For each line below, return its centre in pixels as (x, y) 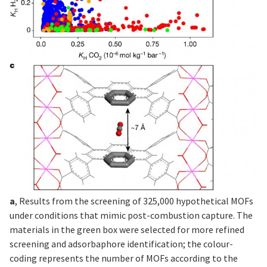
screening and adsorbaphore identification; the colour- (121, 243)
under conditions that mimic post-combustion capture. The (131, 215)
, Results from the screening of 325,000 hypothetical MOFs (134, 201)
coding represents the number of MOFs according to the (124, 258)
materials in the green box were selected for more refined (127, 229)
